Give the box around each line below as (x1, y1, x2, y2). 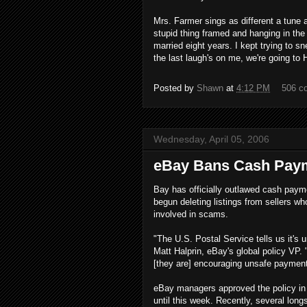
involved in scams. (153, 209, 228, 219)
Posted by (153, 83, 197, 94)
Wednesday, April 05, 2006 (153, 134, 269, 145)
